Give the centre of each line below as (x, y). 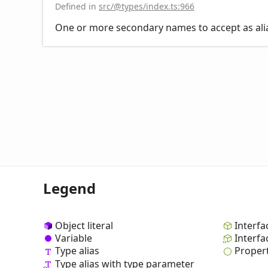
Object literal (84, 226)
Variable (74, 238)
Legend (69, 188)
